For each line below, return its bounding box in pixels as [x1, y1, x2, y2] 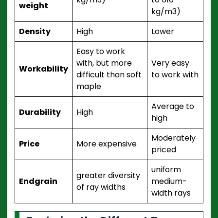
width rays [151, 187, 191, 199]
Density [19, 25, 51, 37]
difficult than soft [76, 69, 142, 80]
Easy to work [76, 45, 125, 57]
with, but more [76, 57, 132, 69]
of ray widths [76, 181, 126, 193]
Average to [151, 100, 194, 112]
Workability [19, 63, 68, 74]
